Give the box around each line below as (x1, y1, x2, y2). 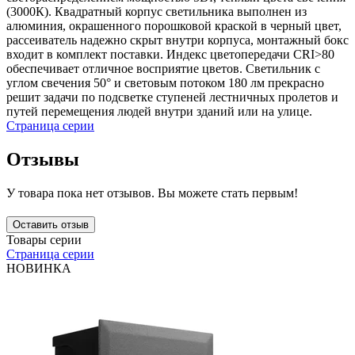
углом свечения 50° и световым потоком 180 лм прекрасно (6, 76, 324, 90)
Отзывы (6, 149, 79, 170)
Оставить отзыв (13, 219, 89, 231)
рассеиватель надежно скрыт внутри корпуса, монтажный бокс (6, 33, 349, 48)
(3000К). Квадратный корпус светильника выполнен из (6, 5, 307, 19)
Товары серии (6, 233, 82, 247)
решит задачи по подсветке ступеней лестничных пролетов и (6, 90, 338, 105)
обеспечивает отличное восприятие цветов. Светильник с (6, 62, 320, 76)
